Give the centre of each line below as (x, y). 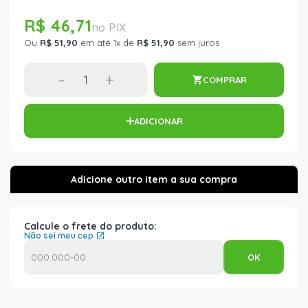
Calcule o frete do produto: (90, 226)
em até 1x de (107, 43)
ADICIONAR (158, 121)
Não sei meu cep (59, 235)
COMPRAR (224, 79)
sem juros (197, 43)
